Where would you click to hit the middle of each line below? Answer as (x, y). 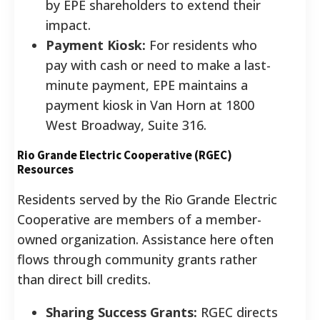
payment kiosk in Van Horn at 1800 (150, 105)
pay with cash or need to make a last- (158, 65)
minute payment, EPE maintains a (147, 85)
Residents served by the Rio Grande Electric (147, 199)
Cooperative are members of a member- (139, 219)
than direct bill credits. (84, 279)
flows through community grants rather (137, 259)
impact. (68, 25)
